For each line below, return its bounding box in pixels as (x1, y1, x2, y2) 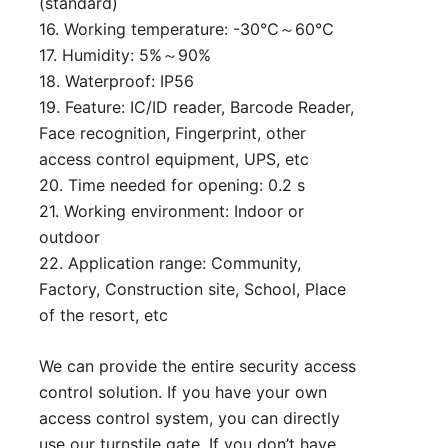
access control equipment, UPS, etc (39, 149, 309, 170)
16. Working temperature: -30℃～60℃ (39, 19, 334, 40)
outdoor (39, 227, 100, 248)
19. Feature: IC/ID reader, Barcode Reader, (39, 97, 354, 118)
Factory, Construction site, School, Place (39, 279, 346, 300)
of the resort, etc (39, 305, 168, 326)
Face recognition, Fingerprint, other (39, 123, 306, 144)
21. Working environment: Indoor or (39, 201, 304, 222)
